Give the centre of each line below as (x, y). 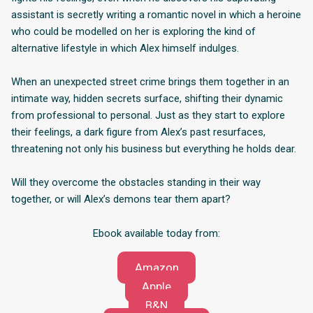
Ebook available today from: (156, 233)
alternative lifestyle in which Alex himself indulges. (125, 48)
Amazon (156, 267)
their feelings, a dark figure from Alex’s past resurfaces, (138, 132)
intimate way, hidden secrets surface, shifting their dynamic (147, 98)
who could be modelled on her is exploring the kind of (133, 31)
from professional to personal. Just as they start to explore (148, 115)
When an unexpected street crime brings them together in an (150, 81)
